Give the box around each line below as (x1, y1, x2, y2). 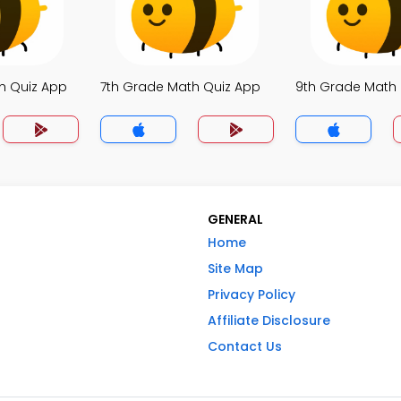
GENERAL (208, 210, 263, 228)
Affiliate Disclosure (208, 311, 330, 329)
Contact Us (208, 337, 282, 355)
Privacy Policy (208, 286, 295, 303)
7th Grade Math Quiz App (100, 78, 260, 96)
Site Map (208, 260, 263, 277)
